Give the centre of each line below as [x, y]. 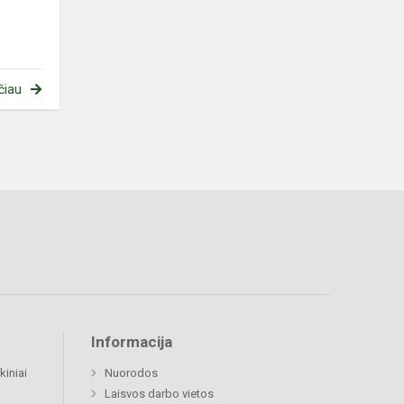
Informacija [132, 342]
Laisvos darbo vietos [159, 394]
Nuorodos [131, 373]
